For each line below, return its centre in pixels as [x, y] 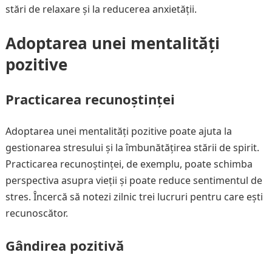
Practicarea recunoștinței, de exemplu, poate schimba [129, 164]
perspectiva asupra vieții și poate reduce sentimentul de [134, 180]
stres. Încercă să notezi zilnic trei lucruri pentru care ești [134, 197]
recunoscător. [36, 213]
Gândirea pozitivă [64, 245]
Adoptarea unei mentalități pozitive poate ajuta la [118, 131]
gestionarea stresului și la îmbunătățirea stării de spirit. [132, 148]
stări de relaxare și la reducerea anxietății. [101, 9]
